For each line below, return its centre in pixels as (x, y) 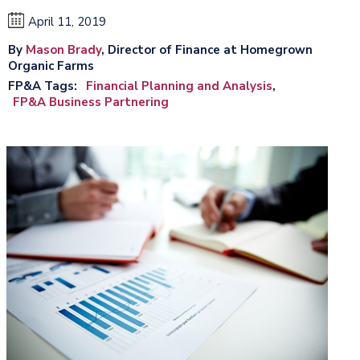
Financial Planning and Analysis (179, 86)
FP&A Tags (41, 86)
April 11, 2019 (67, 21)
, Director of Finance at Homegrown (207, 49)
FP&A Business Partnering (91, 102)
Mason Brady (63, 49)
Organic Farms (51, 65)
